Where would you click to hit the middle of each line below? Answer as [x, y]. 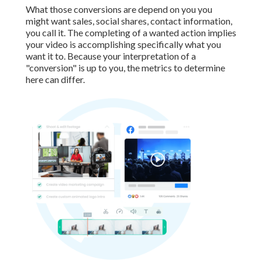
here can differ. [55, 80]
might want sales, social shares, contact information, [129, 21]
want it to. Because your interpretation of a [111, 56]
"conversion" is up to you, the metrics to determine [125, 68]
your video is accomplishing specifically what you [123, 44]
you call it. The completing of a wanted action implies [131, 33]
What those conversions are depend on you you [119, 9]
